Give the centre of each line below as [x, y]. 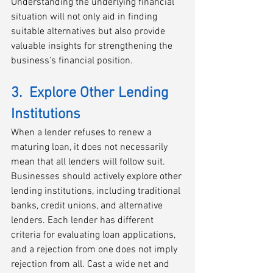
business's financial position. [72, 61]
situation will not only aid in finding [85, 17]
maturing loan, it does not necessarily [90, 147]
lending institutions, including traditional [97, 191]
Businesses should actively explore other [97, 177]
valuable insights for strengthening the [93, 46]
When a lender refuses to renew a [83, 133]
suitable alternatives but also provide [89, 32]
